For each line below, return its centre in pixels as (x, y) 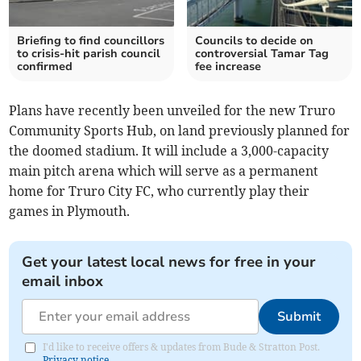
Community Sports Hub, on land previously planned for (180, 130)
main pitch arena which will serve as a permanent (164, 170)
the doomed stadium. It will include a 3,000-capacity (169, 150)
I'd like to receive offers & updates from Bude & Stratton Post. (182, 346)
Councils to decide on (254, 40)
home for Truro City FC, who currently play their (160, 191)
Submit (299, 316)
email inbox (63, 281)
